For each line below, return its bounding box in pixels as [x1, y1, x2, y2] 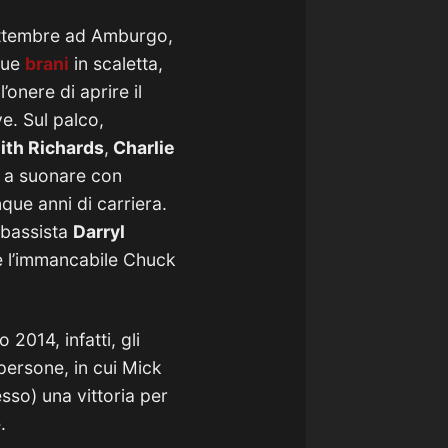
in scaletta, [69, 53, 163, 74]
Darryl [73, 221, 125, 242]
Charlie [109, 137, 175, 158]
